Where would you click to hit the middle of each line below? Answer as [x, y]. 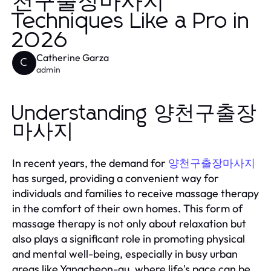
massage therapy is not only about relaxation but [129, 223]
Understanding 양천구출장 [134, 113]
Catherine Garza [73, 57]
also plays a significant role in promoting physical [129, 238]
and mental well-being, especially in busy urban [125, 253]
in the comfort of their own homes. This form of [127, 208]
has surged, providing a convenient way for [116, 178]
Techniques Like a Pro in [131, 21]
